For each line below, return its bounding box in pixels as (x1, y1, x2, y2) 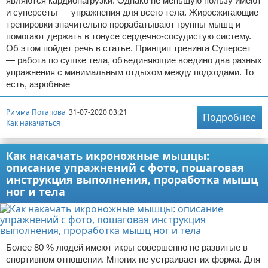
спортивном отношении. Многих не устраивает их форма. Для (6, 254, 260, 264)
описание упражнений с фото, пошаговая (6, 160, 244, 175)
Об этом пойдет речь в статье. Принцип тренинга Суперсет (6, 43, 251, 53)
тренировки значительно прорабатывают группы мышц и (6, 19, 240, 29)
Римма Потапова (6, 106, 66, 117)
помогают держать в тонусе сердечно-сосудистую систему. (6, 31, 251, 41)
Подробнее (203, 111, 256, 124)
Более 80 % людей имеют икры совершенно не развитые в (6, 242, 248, 252)
